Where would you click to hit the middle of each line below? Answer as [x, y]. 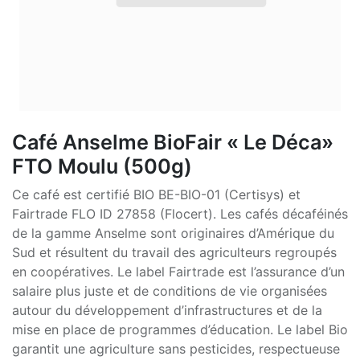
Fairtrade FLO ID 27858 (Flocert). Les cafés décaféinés [180, 213]
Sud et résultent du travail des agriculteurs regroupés [174, 252]
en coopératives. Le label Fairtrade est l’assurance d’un [178, 271]
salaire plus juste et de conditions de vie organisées [170, 290]
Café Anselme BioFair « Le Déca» [173, 142]
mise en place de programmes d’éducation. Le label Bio [180, 329]
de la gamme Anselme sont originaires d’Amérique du [173, 233]
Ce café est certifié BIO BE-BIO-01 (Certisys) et [156, 194]
